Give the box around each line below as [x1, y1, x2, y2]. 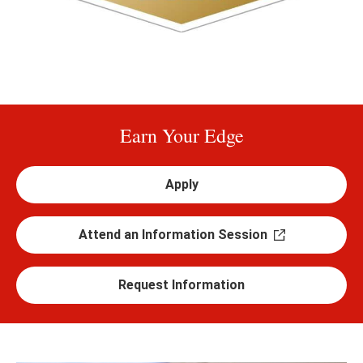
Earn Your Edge [119, 122, 244, 149]
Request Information [118, 277, 245, 293]
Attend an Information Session [78, 227, 267, 243]
